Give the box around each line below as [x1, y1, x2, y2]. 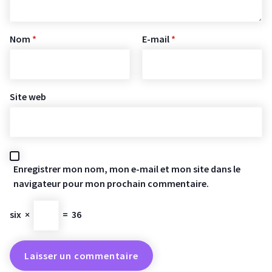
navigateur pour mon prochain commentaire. [13, 177, 209, 190]
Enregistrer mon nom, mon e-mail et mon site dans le [13, 163, 240, 175]
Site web [10, 90, 46, 103]
